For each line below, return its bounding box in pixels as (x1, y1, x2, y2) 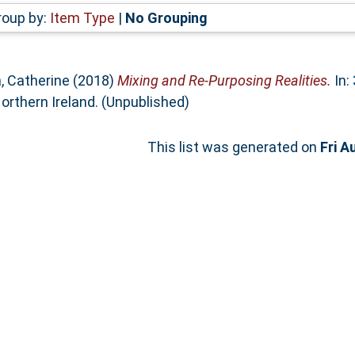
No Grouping (124, 9, 208, 26)
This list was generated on (147, 138, 320, 155)
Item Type (49, 9, 115, 26)
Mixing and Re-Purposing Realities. (116, 71, 331, 89)
